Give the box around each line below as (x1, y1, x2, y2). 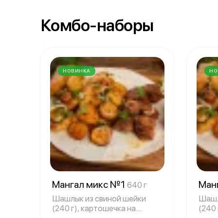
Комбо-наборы (41, 16, 154, 36)
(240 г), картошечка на (52, 203, 136, 214)
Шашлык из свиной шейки (52, 194, 146, 204)
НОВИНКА (63, 68, 91, 74)
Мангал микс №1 (52, 179, 127, 191)
